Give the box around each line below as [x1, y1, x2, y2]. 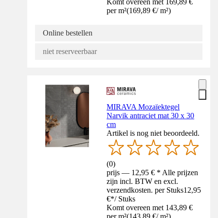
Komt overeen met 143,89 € [107, 203, 193, 212]
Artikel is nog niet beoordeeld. [107, 128, 200, 137]
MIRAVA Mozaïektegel [107, 102, 180, 111]
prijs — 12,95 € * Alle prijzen [107, 168, 199, 177]
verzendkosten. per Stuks [107, 185, 184, 194]
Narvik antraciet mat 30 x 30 [107, 111, 195, 120]
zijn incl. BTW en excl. [107, 177, 179, 185]
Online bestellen [43, 28, 92, 37]
